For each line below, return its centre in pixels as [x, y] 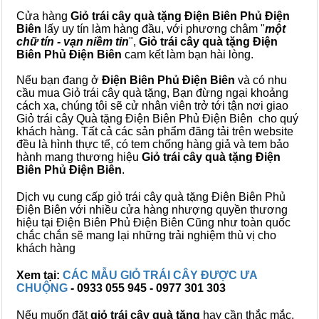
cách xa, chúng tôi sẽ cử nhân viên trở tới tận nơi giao [152, 106]
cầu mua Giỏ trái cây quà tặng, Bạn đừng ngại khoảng [152, 93]
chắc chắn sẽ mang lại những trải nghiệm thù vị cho [146, 235]
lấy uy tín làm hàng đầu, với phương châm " [153, 29]
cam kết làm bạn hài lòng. [188, 54]
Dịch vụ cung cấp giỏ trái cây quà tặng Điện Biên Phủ [151, 197]
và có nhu [261, 80]
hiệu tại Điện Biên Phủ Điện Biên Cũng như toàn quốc [153, 223]
